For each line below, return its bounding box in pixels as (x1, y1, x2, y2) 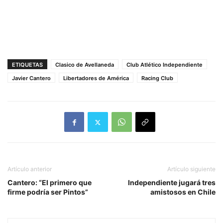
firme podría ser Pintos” (7, 188, 88, 197)
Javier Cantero (12, 75, 51, 82)
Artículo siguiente (167, 165, 216, 173)
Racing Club (141, 75, 173, 82)
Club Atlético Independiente (126, 61, 203, 69)
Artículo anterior (7, 165, 52, 173)
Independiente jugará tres (128, 178, 216, 187)
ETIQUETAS (12, 61, 43, 69)
